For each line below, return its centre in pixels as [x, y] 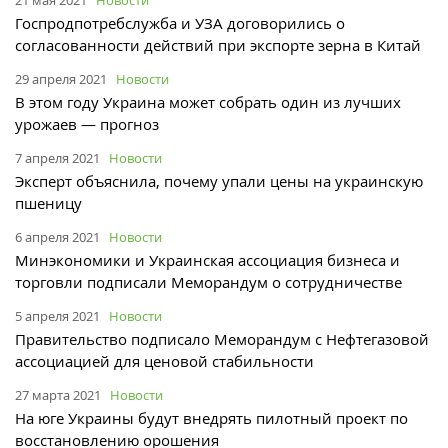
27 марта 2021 [58, 394]
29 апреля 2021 [61, 78]
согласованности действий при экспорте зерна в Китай [218, 44]
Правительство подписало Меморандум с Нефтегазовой [222, 338]
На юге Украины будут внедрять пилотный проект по [211, 417]
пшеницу [48, 202]
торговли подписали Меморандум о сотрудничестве [208, 281]
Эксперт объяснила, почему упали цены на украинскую [219, 180]
